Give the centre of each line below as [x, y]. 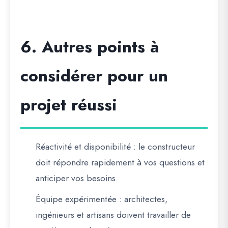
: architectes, [142, 199]
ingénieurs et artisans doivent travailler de [113, 215]
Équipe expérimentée [76, 199]
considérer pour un [94, 76]
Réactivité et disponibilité [83, 147]
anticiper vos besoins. [77, 178]
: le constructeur [163, 147]
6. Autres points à [90, 47]
